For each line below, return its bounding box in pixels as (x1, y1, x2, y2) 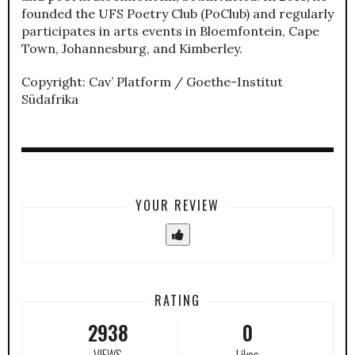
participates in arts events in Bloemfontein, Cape (21, 22, 319, 39)
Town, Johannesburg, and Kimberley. (21, 40, 242, 56)
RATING (155, 290, 200, 310)
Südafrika (21, 90, 78, 107)
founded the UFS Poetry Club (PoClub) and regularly (21, 5, 334, 21)
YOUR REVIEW (136, 195, 219, 215)
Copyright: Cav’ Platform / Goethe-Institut (21, 73, 283, 90)
